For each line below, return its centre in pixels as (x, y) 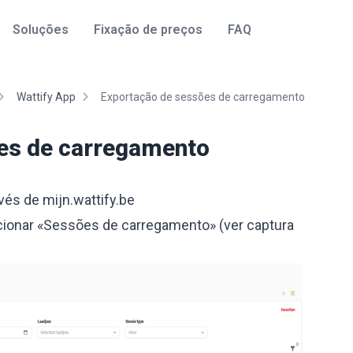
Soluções (40, 30)
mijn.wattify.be (89, 200)
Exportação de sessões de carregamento (203, 97)
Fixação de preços (148, 30)
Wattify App (46, 97)
